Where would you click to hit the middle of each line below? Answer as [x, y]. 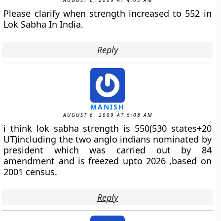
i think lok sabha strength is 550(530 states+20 [108, 128]
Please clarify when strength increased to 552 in [108, 13]
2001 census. [31, 172]
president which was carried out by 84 [108, 150]
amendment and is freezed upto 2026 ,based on [108, 161]
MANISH [108, 107]
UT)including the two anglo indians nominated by [108, 139]
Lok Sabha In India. [44, 24]
